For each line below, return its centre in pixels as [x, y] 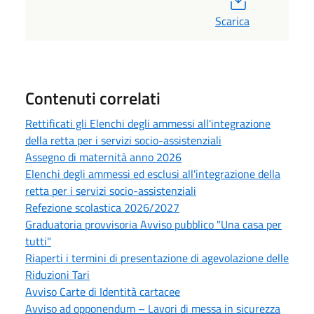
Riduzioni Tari [57, 275]
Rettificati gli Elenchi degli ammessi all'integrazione [148, 124]
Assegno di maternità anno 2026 [103, 157]
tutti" [38, 241]
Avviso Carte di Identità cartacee [103, 292]
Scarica [232, 21]
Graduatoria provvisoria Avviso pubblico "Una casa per [153, 225]
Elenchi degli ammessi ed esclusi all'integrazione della [153, 174]
